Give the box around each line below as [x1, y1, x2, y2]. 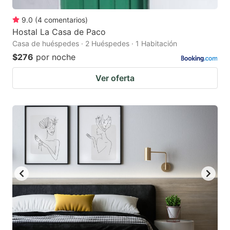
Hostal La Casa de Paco [12, 26, 106, 37]
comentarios [44, 15, 85, 24]
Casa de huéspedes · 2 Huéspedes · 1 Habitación [12, 39, 177, 48]
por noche [36, 51, 75, 62]
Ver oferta [95, 72, 135, 83]
